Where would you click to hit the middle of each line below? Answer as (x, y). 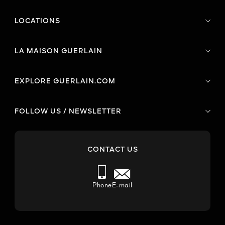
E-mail (122, 186)
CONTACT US (113, 150)
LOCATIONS (37, 21)
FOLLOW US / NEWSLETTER (68, 111)
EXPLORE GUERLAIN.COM (65, 81)
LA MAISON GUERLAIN (59, 51)
